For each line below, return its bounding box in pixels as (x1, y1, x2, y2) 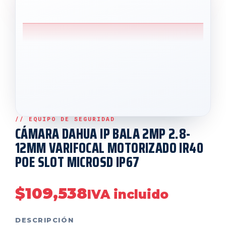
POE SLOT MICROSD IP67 (15, 151, 140, 174)
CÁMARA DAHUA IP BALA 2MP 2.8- (15, 123, 191, 145)
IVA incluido (87, 187, 168, 202)
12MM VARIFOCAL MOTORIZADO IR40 (15, 137, 203, 159)
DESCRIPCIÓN (15, 216, 74, 224)
